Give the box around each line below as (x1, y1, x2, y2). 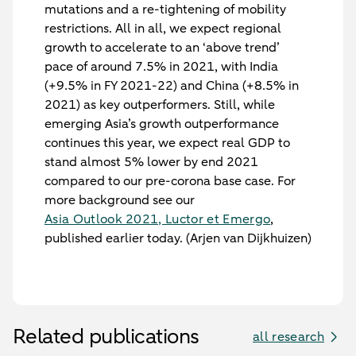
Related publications (13, 323, 199, 350)
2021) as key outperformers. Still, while (44, 96, 275, 114)
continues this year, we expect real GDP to (44, 134, 290, 152)
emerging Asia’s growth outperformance (44, 115, 279, 133)
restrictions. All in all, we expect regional (44, 20, 281, 37)
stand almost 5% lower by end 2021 (44, 153, 258, 171)
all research (253, 328, 324, 346)
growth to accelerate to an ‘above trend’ (44, 39, 283, 56)
